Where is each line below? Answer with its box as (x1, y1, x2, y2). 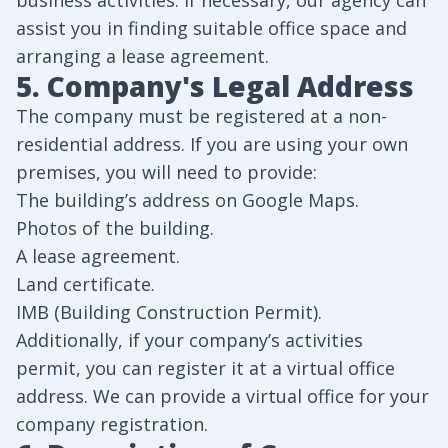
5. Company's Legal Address (16, 67, 414, 105)
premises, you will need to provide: (16, 160, 317, 184)
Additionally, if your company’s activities (16, 328, 363, 352)
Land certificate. (16, 272, 155, 296)
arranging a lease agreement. (16, 44, 269, 68)
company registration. (16, 412, 208, 436)
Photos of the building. (16, 216, 214, 240)
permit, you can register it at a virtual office (16, 356, 395, 380)
